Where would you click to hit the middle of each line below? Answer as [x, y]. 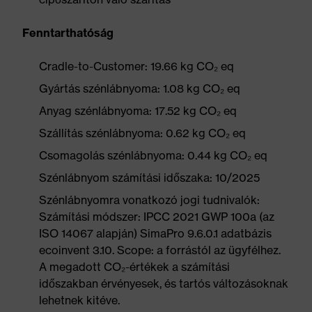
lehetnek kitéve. [79, 300]
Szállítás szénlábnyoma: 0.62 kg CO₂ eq [142, 133]
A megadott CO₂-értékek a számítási [134, 267]
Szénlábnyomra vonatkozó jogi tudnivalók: [149, 200]
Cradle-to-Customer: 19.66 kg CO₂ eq [136, 66]
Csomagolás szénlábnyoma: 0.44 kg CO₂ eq [153, 155]
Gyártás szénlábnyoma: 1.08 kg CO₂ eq [140, 88]
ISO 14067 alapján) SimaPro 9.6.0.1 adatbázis [155, 233]
